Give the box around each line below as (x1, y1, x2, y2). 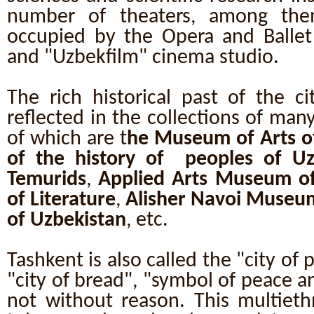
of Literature (7, 190, 116, 210)
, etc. (126, 210, 168, 231)
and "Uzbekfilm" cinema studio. (7, 48, 279, 68)
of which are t (7, 129, 128, 149)
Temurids (7, 170, 86, 190)
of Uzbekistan (7, 210, 126, 231)
